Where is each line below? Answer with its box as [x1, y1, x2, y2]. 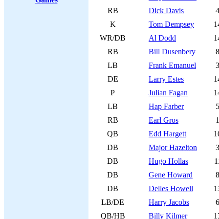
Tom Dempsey [149, 20, 194, 28]
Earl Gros [149, 116, 178, 124]
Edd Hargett [149, 130, 186, 138]
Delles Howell [149, 184, 193, 193]
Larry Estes [149, 75, 184, 83]
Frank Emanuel [149, 61, 196, 69]
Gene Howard [149, 171, 193, 179]
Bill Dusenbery [149, 47, 196, 56]
